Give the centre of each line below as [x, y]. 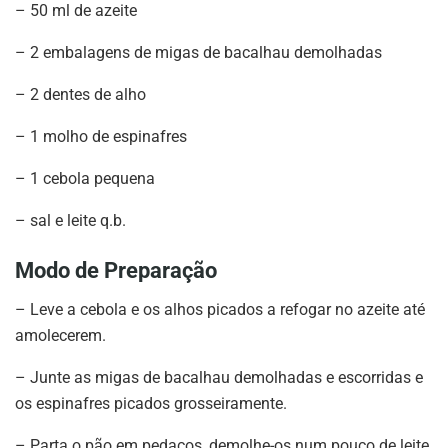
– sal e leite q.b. [70, 221]
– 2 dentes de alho [80, 95]
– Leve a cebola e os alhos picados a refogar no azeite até [220, 309]
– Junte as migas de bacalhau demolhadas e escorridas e [219, 377]
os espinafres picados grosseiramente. [151, 403]
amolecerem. [60, 335]
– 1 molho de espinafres [101, 137]
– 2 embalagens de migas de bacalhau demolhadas [198, 53]
